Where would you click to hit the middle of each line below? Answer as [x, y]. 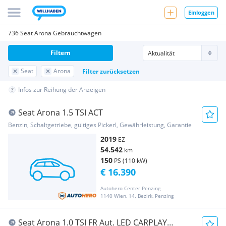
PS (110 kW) [131, 161]
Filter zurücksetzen [111, 71]
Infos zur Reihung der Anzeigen [62, 90]
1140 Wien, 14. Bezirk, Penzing [137, 196]
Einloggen [201, 12]
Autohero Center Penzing [130, 188]
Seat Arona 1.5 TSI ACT [61, 112]
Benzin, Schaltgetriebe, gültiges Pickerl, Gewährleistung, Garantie [100, 125]
